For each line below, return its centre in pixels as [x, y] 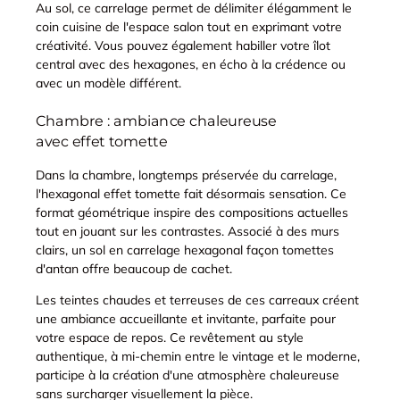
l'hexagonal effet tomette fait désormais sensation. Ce [191, 193]
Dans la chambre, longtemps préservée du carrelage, [186, 175]
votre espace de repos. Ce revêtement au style [170, 337]
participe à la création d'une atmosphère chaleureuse [187, 375]
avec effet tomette [102, 141]
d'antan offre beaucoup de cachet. [134, 268]
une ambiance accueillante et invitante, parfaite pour [186, 318]
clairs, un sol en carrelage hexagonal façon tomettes [185, 250]
